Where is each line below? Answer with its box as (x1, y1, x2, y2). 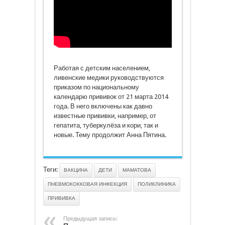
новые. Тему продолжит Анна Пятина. (53, 131, 166, 139)
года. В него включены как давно (53, 102, 152, 110)
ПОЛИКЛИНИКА (137, 181, 176, 187)
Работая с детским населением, (53, 64, 150, 72)
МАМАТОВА (122, 167, 151, 173)
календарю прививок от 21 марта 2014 (53, 93, 168, 100)
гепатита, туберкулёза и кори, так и (53, 122, 158, 129)
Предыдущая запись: (63, 215, 118, 222)
